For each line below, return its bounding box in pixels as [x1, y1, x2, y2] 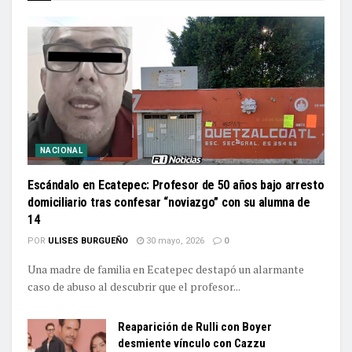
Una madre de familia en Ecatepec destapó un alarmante [27, 262, 304, 277]
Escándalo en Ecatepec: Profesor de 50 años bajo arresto [27, 178, 324, 192]
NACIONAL [40, 146, 83, 155]
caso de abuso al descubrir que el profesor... [27, 279, 240, 294]
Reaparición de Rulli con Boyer [118, 320, 272, 334]
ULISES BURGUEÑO [48, 236, 128, 246]
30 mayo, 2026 [144, 236, 204, 246]
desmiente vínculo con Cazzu [118, 336, 266, 350]
